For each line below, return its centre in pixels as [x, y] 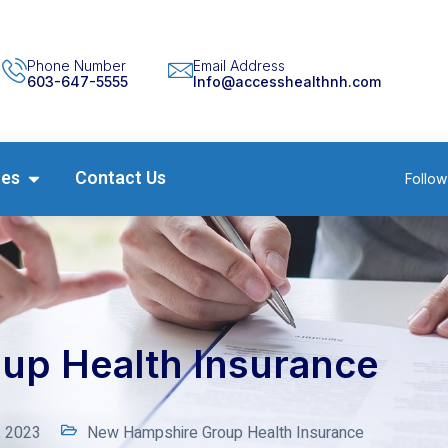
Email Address [238, 65]
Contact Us [120, 178]
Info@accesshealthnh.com [286, 81]
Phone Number [76, 65]
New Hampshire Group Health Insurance [225, 432]
